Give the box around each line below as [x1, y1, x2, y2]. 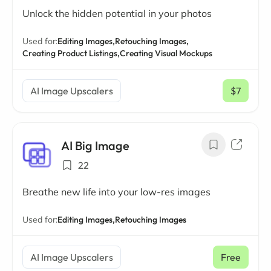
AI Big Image [61, 138, 129, 154]
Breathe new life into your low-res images [22, 186, 211, 198]
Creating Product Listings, [22, 48, 120, 59]
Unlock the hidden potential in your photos [22, 7, 212, 20]
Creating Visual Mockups [120, 48, 212, 59]
